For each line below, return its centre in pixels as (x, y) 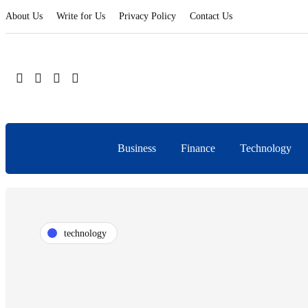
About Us (24, 16)
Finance (198, 148)
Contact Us (211, 16)
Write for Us (81, 16)
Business (137, 148)
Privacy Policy (147, 16)
